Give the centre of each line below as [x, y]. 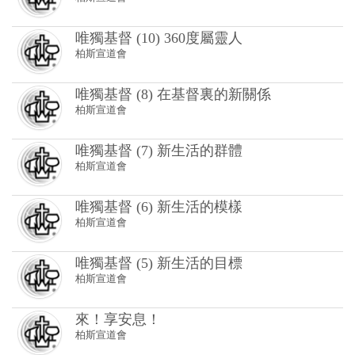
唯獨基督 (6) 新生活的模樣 [159, 130]
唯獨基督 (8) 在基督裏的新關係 [173, 17]
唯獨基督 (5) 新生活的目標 [159, 186]
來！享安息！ [118, 242]
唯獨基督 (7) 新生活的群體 [159, 74]
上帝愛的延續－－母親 [147, 299]
